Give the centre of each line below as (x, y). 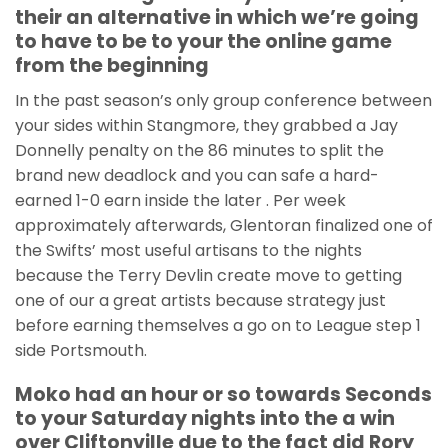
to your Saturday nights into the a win (205, 419)
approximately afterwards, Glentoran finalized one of (224, 225)
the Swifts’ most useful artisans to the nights (188, 250)
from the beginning (112, 65)
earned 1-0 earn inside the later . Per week (180, 200)
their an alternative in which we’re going (217, 17)
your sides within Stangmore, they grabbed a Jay (206, 125)
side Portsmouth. (81, 350)
